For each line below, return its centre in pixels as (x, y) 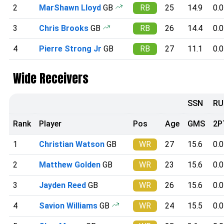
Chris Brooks (64, 28)
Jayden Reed (62, 185)
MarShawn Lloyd (70, 7)
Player (50, 123)
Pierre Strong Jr (70, 48)
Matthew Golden (70, 164)
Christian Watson (72, 144)
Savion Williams (68, 205)
